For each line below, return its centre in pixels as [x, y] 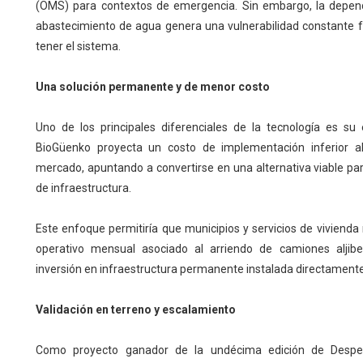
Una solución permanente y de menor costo [152, 87]
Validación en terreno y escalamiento [135, 310]
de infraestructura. [83, 188]
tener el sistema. [78, 47]
